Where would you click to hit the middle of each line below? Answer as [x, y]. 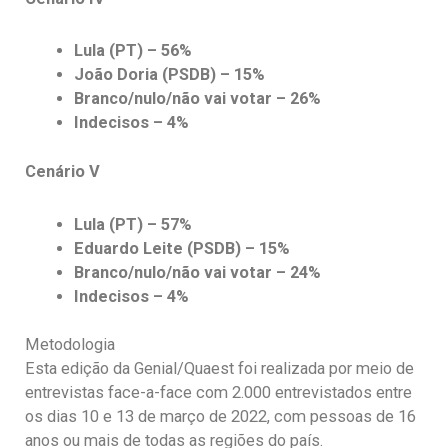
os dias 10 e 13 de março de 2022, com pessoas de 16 [220, 417]
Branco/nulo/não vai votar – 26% [198, 99]
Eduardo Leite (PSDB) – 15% [182, 248]
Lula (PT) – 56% [133, 51]
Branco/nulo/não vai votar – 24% [198, 272]
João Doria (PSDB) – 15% [170, 75]
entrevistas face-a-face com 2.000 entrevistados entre [218, 393]
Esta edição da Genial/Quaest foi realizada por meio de [219, 369]
